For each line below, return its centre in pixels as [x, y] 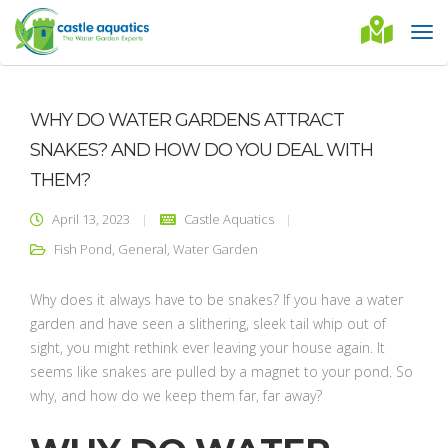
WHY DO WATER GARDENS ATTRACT [187, 120]
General [142, 249]
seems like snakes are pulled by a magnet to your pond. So [221, 371]
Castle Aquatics [229, 219]
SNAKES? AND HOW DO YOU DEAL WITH [201, 150]
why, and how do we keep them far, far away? [176, 395]
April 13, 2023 [91, 219]
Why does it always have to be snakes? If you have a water [216, 299]
